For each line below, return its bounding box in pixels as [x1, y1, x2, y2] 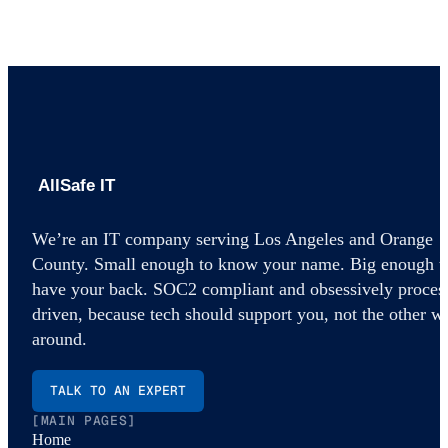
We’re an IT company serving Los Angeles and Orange [32, 229, 433, 250]
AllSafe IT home [31, 208, 137, 226]
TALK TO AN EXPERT [50, 382, 186, 400]
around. [32, 329, 87, 350]
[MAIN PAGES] [32, 412, 136, 430]
